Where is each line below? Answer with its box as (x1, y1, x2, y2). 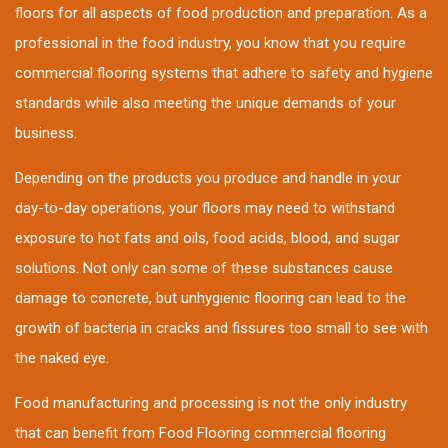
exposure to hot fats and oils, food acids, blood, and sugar (15, 229, 400, 248)
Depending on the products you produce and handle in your (15, 169, 401, 188)
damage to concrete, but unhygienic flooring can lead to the (15, 289, 406, 308)
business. (15, 124, 77, 143)
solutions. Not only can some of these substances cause (15, 259, 393, 278)
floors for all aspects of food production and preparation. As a (15, 4, 427, 23)
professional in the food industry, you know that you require (15, 34, 406, 53)
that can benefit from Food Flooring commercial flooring (15, 424, 386, 443)
